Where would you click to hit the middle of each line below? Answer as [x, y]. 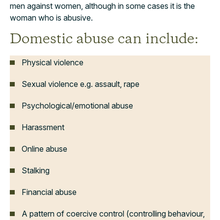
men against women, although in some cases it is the [102, 6]
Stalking [36, 170]
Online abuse [44, 149]
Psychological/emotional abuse [77, 106]
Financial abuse [49, 192]
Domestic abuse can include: [104, 40]
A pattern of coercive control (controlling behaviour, [113, 214]
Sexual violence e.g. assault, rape [81, 84]
